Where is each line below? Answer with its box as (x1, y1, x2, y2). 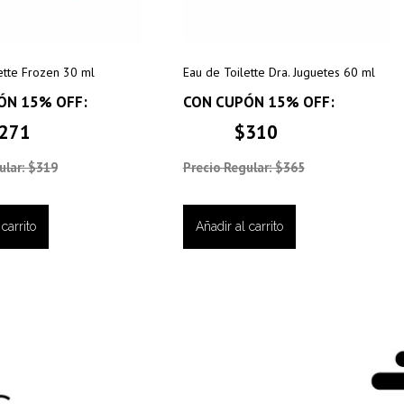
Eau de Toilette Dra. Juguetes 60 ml (182, 64, 375, 81)
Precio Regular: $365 (182, 159, 305, 177)
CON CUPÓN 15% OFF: (182, 92, 335, 113)
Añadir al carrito (195, 218, 283, 234)
